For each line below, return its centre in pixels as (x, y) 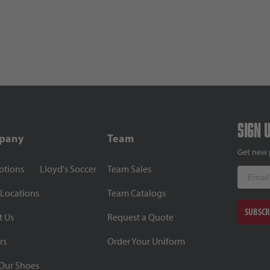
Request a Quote (140, 217)
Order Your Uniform (146, 241)
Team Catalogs (136, 193)
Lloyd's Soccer (68, 169)
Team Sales (129, 169)
